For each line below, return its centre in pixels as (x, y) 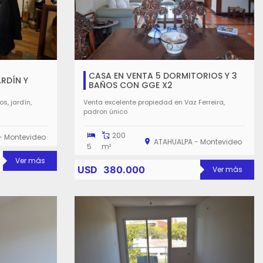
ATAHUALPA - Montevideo (198, 141)
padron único (105, 111)
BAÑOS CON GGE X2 (131, 85)
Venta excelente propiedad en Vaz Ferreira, (154, 102)
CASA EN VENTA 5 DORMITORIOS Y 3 (163, 76)
